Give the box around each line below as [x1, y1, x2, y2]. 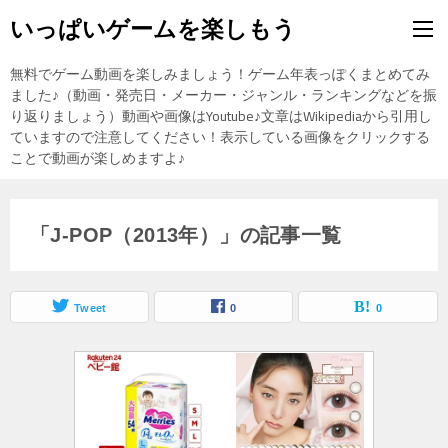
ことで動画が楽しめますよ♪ [10, 145, 185, 171]
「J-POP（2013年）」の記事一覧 [30, 224, 342, 246]
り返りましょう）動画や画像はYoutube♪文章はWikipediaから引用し [10, 103, 432, 129]
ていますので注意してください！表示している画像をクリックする [10, 124, 430, 150]
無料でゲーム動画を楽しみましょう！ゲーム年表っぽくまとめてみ [10, 61, 430, 87]
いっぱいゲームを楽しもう [10, 16, 296, 42]
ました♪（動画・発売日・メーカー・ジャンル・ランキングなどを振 [10, 82, 437, 108]
